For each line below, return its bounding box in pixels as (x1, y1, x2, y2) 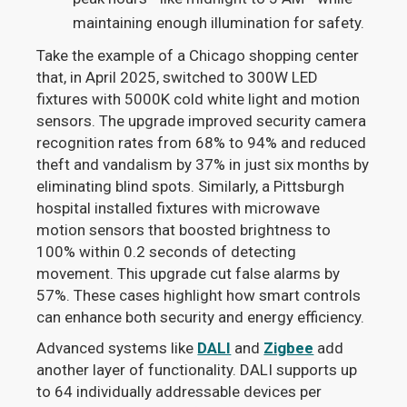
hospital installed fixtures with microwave (36, 199, 321, 218)
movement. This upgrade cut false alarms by (36, 264, 341, 283)
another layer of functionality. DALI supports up (36, 361, 358, 380)
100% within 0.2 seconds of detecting (36, 243, 297, 262)
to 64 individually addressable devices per (36, 382, 323, 402)
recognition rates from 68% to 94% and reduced (36, 134, 367, 153)
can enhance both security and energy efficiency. (36, 308, 365, 327)
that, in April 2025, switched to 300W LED (36, 68, 319, 87)
